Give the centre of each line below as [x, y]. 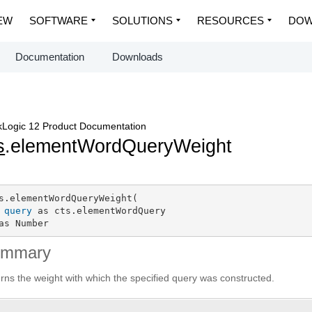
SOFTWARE [58, 21]
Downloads [138, 57]
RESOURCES [231, 21]
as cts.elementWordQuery [99, 210]
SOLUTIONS [142, 21]
